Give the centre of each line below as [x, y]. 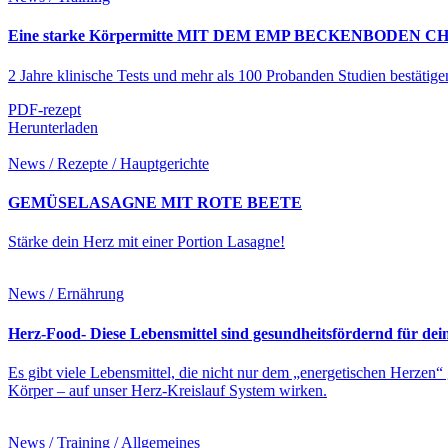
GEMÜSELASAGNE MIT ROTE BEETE [155, 202]
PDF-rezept [44, 109]
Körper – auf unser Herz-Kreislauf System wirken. [167, 390]
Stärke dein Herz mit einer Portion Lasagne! [146, 242]
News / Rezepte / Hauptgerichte [108, 163]
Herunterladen [53, 127]
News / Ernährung [66, 294]
